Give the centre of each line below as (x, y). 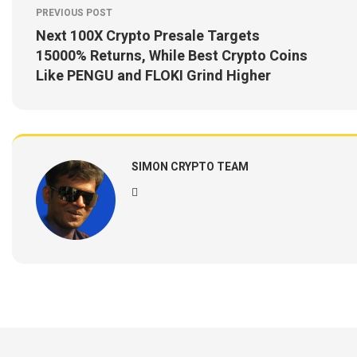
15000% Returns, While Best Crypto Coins (172, 56)
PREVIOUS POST (74, 13)
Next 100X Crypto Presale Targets (148, 36)
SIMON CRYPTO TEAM (190, 167)
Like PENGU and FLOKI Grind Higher (153, 76)
